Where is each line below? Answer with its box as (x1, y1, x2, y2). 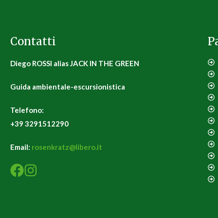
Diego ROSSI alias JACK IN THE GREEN (10, 59, 139, 68)
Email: (10, 143, 32, 151)
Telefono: (10, 106, 44, 114)
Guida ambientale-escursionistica (10, 82, 125, 91)
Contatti (10, 35, 56, 48)
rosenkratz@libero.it (31, 143, 102, 151)
